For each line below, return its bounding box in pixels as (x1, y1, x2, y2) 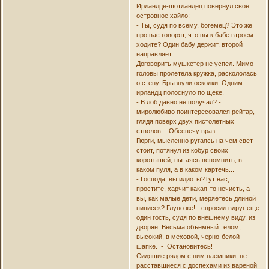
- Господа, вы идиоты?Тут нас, (136, 175, 229, 183)
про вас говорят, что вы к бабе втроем (136, 31, 253, 38)
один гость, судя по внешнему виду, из (136, 213, 255, 221)
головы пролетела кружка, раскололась (136, 69, 257, 77)
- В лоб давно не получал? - (136, 98, 221, 106)
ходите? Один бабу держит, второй (136, 40, 243, 48)
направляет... (136, 50, 177, 58)
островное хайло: (136, 11, 190, 19)
